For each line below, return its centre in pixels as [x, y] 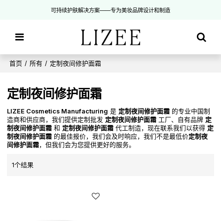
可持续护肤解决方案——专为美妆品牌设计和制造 [110, 10]
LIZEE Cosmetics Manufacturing [58, 111]
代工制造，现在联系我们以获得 [161, 128]
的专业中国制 [190, 111]
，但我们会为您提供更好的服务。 [87, 145]
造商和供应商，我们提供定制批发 [56, 120]
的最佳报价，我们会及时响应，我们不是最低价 [120, 137]
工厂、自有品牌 [181, 120]
